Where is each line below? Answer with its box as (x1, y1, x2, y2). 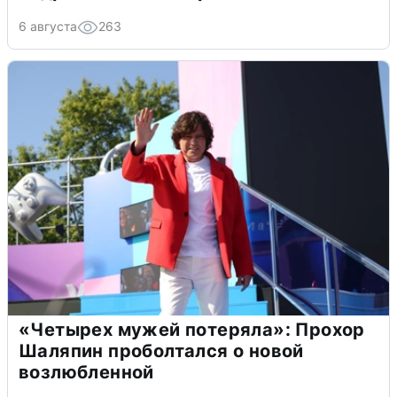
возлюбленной (19, 362, 154, 384)
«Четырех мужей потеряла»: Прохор (19, 319, 365, 341)
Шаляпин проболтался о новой (19, 340, 304, 362)
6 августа (19, 19, 77, 35)
